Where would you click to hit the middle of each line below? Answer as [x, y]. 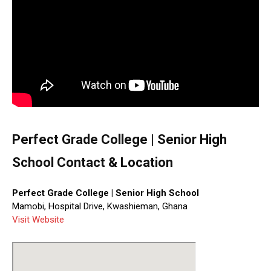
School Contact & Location [93, 163]
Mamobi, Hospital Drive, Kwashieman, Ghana [100, 207]
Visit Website [38, 220]
